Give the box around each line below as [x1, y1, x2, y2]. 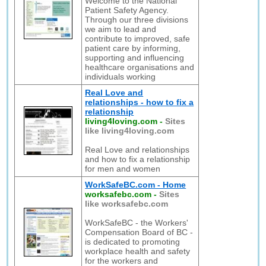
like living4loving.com [85, 126, 175, 135]
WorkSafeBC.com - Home [85, 180, 186, 189]
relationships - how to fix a [85, 97, 194, 107]
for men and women [85, 164, 161, 173]
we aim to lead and [85, 24, 157, 34]
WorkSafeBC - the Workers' [85, 218, 189, 227]
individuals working [85, 72, 156, 81]
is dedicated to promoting [85, 237, 180, 246]
